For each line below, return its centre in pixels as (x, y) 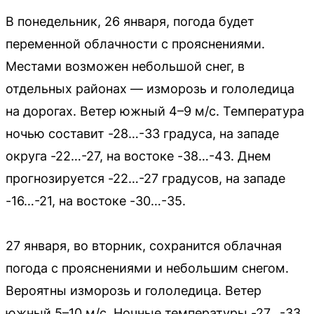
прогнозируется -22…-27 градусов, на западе (145, 178)
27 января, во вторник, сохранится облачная (144, 245)
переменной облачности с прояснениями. (135, 43)
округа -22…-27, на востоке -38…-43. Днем (138, 156)
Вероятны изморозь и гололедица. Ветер (134, 290)
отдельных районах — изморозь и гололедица (150, 88)
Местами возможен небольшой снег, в (125, 66)
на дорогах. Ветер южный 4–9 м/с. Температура (155, 111)
